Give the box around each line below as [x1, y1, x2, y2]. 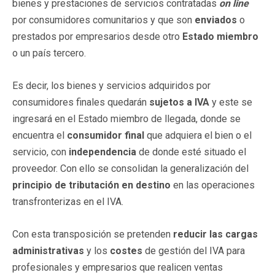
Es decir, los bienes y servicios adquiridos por [12, 79, 211, 91]
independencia [69, 145, 136, 158]
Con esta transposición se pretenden [12, 228, 173, 240]
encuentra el [12, 129, 67, 141]
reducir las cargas [173, 228, 258, 240]
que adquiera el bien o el [144, 129, 252, 141]
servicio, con [12, 145, 69, 158]
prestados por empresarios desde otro [12, 30, 182, 42]
